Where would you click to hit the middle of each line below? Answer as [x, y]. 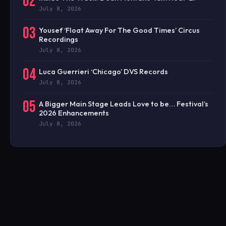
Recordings [59, 39]
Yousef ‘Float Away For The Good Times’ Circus [119, 30]
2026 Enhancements [74, 113]
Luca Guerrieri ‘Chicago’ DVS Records [103, 71]
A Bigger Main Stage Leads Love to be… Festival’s [124, 104]
